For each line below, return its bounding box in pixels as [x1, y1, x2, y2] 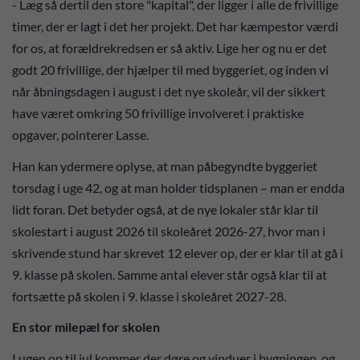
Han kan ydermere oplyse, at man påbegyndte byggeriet [12, 157, 317, 174]
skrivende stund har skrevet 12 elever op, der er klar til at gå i [12, 244, 343, 260]
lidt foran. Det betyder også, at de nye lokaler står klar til [12, 201, 318, 217]
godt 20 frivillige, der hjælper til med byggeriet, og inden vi [12, 62, 329, 78]
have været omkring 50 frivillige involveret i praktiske [12, 105, 304, 121]
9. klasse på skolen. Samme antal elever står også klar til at [12, 266, 327, 282]
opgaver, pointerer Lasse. [12, 127, 149, 143]
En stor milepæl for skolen [12, 319, 160, 335]
